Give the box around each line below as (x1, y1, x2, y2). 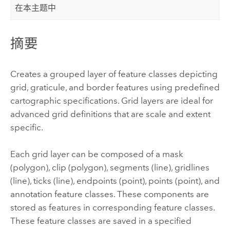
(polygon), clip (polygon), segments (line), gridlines (10, 162, 209, 173)
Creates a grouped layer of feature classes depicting (10, 68, 218, 79)
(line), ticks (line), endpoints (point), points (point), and (10, 176, 220, 186)
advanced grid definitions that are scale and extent (10, 108, 210, 119)
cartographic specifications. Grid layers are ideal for (10, 95, 213, 106)
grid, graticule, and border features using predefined (10, 82, 220, 92)
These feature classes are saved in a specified (10, 216, 191, 226)
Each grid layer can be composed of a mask (10, 149, 183, 160)
